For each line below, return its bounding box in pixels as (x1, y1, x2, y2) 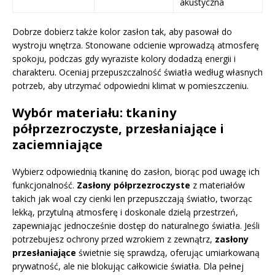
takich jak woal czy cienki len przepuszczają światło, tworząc (12, 192, 252, 204)
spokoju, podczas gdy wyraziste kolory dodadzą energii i (12, 52, 236, 64)
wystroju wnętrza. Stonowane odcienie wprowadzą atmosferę (12, 39, 259, 51)
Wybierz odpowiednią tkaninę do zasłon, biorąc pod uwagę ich (12, 165, 260, 177)
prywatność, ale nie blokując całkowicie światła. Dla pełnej (12, 260, 244, 272)
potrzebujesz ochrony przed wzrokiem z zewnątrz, (12, 233, 215, 245)
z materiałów (190, 179, 245, 191)
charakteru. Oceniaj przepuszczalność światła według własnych (12, 66, 263, 78)
